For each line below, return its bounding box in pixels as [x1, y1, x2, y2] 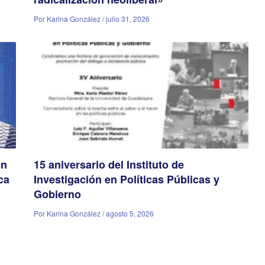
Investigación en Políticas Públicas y [34, 172, 220, 188]
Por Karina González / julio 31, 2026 [34, 14, 150, 24]
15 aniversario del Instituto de [34, 157, 185, 173]
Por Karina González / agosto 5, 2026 [34, 208, 154, 219]
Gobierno [34, 186, 82, 202]
